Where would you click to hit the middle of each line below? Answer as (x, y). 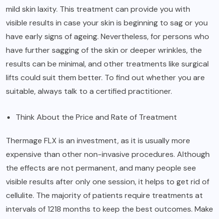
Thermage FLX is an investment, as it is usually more (98, 140)
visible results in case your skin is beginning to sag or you (107, 22)
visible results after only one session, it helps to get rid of (108, 181)
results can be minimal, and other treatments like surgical (107, 64)
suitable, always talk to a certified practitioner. (89, 91)
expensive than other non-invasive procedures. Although (108, 154)
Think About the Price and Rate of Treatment (96, 117)
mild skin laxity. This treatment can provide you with (98, 9)
